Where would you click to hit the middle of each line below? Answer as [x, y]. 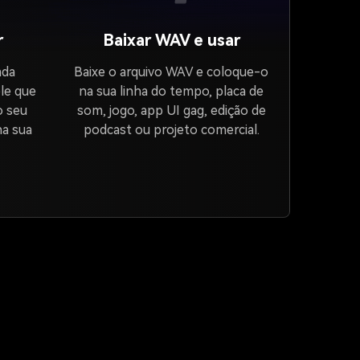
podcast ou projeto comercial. [171, 130]
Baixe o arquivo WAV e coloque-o [172, 72]
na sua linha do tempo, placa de [172, 91]
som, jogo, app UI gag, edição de [171, 110]
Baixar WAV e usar [171, 40]
